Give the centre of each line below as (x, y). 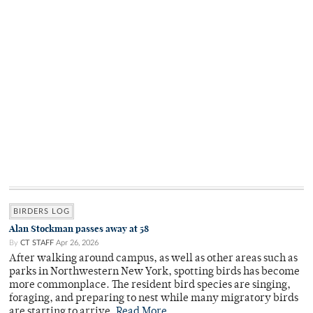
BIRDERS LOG (42, 212)
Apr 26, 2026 (77, 243)
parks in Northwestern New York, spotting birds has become (154, 272)
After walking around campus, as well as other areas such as (153, 259)
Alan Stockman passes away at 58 (79, 229)
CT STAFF (37, 243)
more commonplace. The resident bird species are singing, (150, 286)
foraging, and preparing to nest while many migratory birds (154, 299)
